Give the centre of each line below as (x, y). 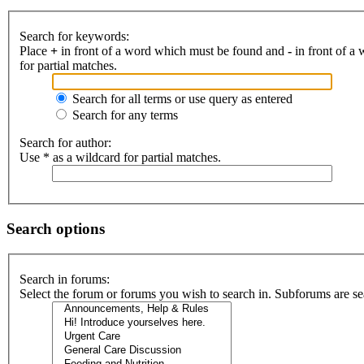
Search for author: (65, 143)
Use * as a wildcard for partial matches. (120, 158)
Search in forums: (65, 279)
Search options (56, 228)
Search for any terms (123, 115)
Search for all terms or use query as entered (181, 99)
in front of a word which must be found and (173, 51)
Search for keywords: (74, 37)
